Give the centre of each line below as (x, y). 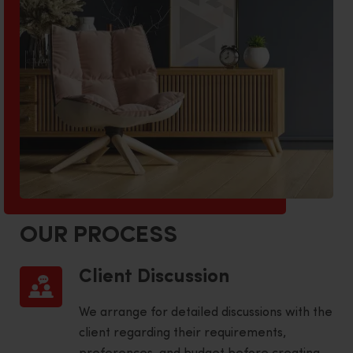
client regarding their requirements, (182, 333)
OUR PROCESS (98, 236)
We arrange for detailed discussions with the (206, 312)
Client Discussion (154, 277)
